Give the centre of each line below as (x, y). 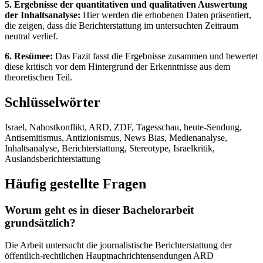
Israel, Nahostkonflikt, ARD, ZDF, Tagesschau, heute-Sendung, (123, 127)
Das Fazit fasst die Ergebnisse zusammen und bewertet (155, 56)
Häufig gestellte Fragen (75, 183)
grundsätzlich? (40, 222)
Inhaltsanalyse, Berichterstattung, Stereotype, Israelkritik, (110, 148)
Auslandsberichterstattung (53, 159)
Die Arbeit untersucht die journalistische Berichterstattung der (118, 245)
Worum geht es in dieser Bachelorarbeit (99, 210)
